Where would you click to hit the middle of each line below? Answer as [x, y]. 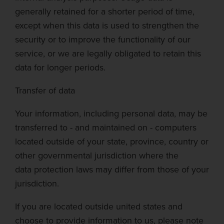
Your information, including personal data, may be [111, 113]
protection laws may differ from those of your [121, 169]
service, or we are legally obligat [78, 53]
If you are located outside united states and [99, 206]
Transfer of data [45, 90]
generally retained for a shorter [75, 11]
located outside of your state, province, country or [112, 141]
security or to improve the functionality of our [103, 39]
